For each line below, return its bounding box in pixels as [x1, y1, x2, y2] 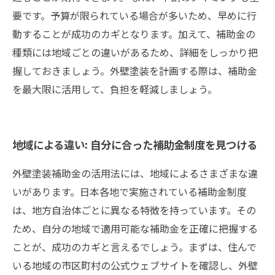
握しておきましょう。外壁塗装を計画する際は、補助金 [12, 63, 257, 78]
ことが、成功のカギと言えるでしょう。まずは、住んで [12, 239, 257, 254]
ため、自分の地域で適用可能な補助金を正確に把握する [12, 221, 258, 236]
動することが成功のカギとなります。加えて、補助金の [12, 26, 255, 41]
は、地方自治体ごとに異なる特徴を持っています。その [12, 203, 256, 217]
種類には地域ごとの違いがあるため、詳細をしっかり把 [12, 45, 258, 60]
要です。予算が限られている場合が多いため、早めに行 [12, 8, 257, 23]
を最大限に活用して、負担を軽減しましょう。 [12, 82, 217, 96]
